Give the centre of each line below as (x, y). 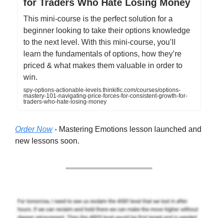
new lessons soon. (47, 141)
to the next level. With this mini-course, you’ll (100, 42)
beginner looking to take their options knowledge (107, 31)
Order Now (34, 129)
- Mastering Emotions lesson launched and (127, 129)
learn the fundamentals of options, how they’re (102, 54)
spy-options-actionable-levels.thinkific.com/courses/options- (102, 90)
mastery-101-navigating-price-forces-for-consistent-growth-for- (105, 96)
